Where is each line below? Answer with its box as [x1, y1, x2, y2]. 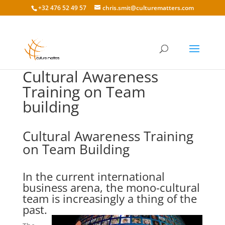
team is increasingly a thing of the [22, 191, 197, 206]
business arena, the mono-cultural [22, 180, 200, 195]
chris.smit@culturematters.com [102, 4, 194, 12]
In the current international [22, 169, 165, 184]
